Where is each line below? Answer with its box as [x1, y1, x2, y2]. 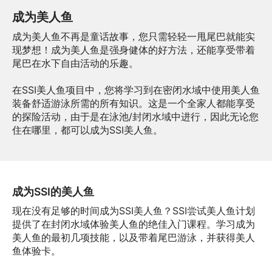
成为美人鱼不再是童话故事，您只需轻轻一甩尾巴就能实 [12, 30, 255, 42]
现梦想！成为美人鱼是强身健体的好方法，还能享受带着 [12, 44, 255, 56]
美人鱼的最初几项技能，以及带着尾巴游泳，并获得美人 [12, 231, 255, 243]
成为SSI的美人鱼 [12, 185, 94, 198]
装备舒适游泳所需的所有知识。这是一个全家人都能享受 [12, 97, 255, 109]
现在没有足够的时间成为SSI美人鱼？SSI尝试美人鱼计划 [12, 205, 255, 217]
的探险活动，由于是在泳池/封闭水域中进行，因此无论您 [12, 110, 259, 123]
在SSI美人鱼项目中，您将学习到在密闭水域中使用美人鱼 [12, 84, 260, 96]
